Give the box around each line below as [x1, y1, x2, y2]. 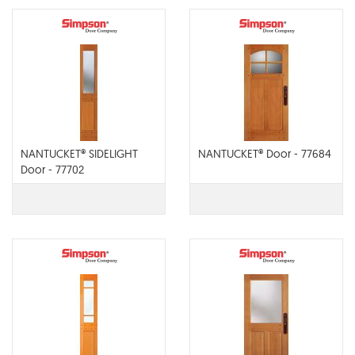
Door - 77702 [21, 162, 84, 177]
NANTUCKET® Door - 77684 [198, 147, 331, 161]
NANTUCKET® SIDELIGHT [21, 147, 138, 161]
